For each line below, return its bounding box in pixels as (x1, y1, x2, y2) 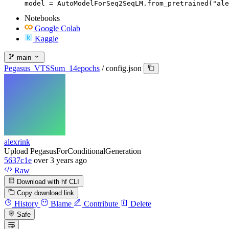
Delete (128, 199, 151, 208)
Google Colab (35, 24, 80, 33)
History (12, 199, 38, 208)
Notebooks (25, 13, 60, 22)
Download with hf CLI (15, 177, 80, 186)
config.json (106, 64, 142, 73)
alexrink (4, 138, 30, 147)
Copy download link (17, 189, 75, 197)
